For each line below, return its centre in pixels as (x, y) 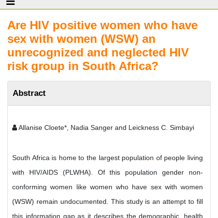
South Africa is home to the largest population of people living (108, 158)
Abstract (29, 93)
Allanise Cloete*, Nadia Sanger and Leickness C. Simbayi (106, 127)
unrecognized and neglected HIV (98, 52)
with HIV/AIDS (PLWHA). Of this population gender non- (108, 172)
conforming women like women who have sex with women (108, 187)
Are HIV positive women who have (102, 25)
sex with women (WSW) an (82, 39)
